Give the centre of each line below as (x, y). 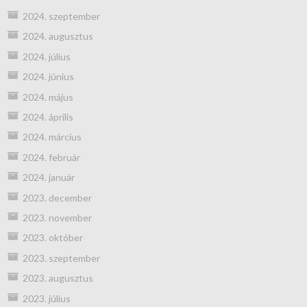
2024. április (48, 117)
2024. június (48, 77)
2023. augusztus (58, 278)
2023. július (46, 298)
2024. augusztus (58, 36)
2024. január (48, 177)
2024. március (52, 137)
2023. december (57, 197)
